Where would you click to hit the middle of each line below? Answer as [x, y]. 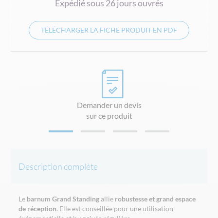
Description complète [58, 167]
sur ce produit [109, 116]
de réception [38, 209]
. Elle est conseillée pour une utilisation [115, 209]
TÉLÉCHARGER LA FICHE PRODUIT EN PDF [109, 30]
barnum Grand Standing [63, 199]
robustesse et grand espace [155, 199]
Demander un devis [109, 105]
